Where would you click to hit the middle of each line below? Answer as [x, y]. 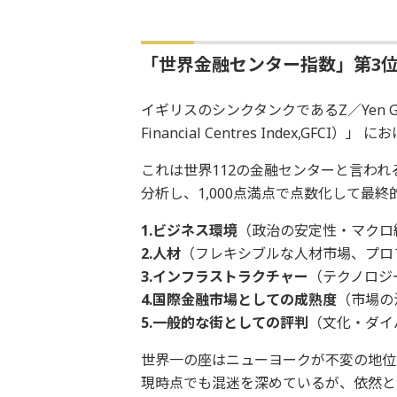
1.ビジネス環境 [189, 230]
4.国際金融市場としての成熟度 [238, 299]
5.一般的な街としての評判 [224, 322]
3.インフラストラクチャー [224, 276]
